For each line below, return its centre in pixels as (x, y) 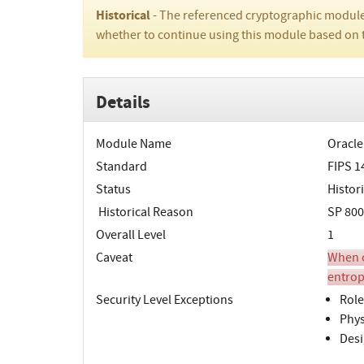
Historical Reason (145, 212)
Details (123, 102)
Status (113, 190)
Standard (121, 167)
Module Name (134, 144)
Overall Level (131, 235)
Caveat (114, 258)
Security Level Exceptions (165, 300)
